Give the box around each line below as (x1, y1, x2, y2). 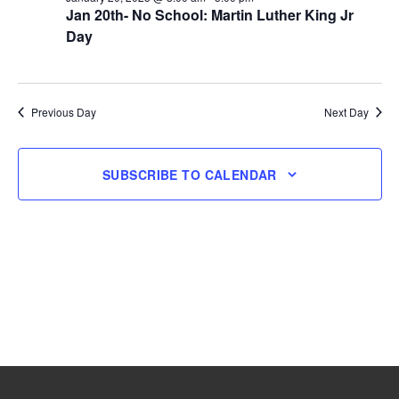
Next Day (323, 104, 369, 119)
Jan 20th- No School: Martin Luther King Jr (65, 4, 354, 25)
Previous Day (30, 104, 96, 119)
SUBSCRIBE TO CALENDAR (102, 165, 277, 183)
